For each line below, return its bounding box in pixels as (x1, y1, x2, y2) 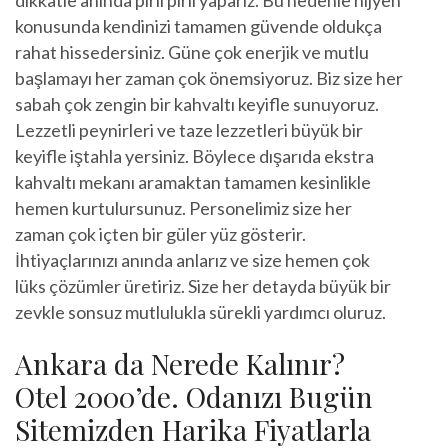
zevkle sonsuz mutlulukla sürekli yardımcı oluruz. (15, 300, 386, 323)
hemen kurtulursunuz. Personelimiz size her (15, 196, 352, 219)
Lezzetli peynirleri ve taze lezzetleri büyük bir (15, 118, 363, 141)
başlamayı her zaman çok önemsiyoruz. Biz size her (15, 66, 403, 89)
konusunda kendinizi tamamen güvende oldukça (15, 14, 382, 37)
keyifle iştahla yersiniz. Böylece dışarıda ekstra (15, 144, 374, 167)
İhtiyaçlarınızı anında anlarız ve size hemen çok (15, 248, 370, 271)
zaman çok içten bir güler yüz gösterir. (15, 222, 306, 245)
